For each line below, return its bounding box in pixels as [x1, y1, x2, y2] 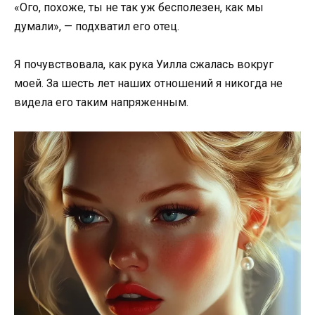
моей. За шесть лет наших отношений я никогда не [14, 77, 283, 91]
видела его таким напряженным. [14, 96, 188, 110]
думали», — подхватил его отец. [14, 20, 179, 34]
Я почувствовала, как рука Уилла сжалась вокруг [14, 58, 274, 72]
